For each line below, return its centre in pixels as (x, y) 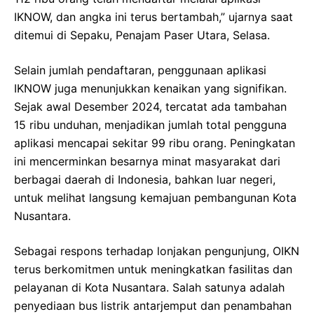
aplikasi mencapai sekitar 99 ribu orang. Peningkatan (155, 143)
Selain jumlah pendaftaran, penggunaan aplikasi (140, 70)
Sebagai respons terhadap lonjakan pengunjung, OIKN (157, 251)
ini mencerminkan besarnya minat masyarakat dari (147, 162)
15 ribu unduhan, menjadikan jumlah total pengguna (150, 125)
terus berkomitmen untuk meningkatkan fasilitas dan (153, 269)
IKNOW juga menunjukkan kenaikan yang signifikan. (150, 89)
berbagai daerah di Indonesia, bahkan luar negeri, (145, 180)
